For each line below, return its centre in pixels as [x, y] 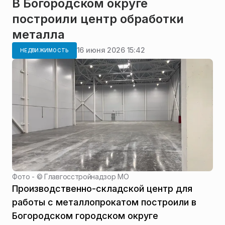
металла [38, 34]
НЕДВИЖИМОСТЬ [44, 50]
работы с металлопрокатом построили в [104, 202]
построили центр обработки [98, 19]
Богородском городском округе [85, 215]
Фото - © [28, 176]
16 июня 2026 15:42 [111, 50]
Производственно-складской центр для [102, 188]
